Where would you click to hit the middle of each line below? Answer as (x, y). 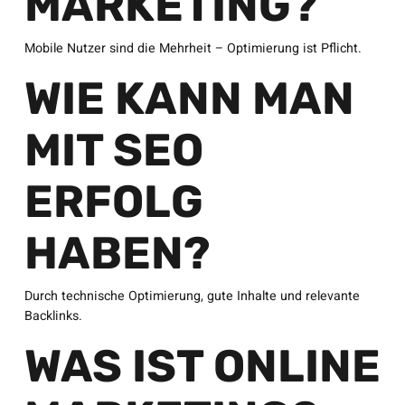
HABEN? (117, 253)
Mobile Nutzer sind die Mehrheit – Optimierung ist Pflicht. (193, 48)
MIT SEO (113, 150)
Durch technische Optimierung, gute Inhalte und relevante (192, 296)
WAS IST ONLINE (202, 366)
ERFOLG (113, 202)
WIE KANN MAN (189, 99)
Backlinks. (53, 316)
